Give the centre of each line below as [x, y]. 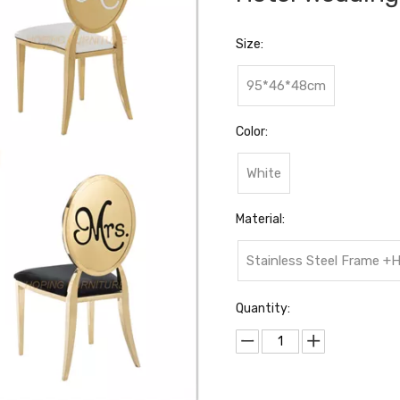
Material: [260, 219]
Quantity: [263, 308]
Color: [252, 132]
